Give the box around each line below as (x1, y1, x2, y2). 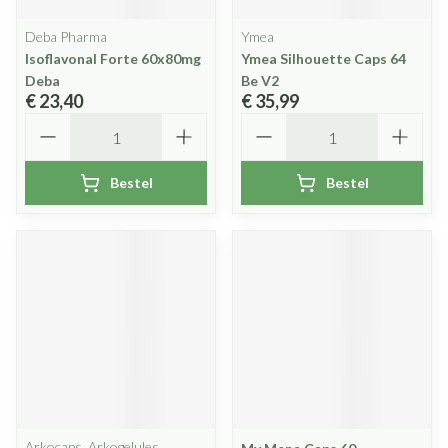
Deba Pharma (25, 28, 107, 45)
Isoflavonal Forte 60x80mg (25, 50, 201, 67)
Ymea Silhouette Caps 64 (241, 50, 406, 67)
